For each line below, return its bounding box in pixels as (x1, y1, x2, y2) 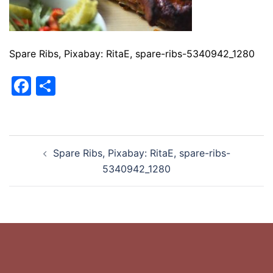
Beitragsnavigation (9, 141, 132, 158)
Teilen (55, 74, 111, 97)
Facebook (31, 74, 122, 97)
